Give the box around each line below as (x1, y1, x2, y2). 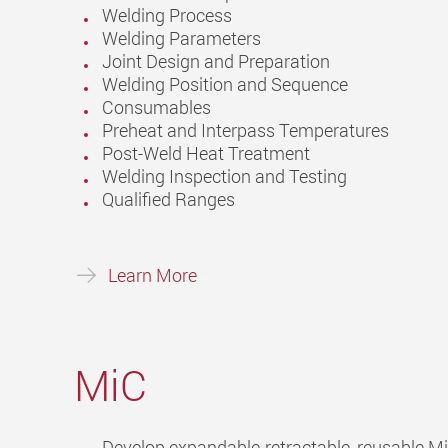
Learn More (108, 262, 197, 287)
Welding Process (102, 3, 232, 28)
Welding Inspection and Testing (102, 164, 347, 189)
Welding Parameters (102, 26, 261, 51)
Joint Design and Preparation (102, 49, 330, 74)
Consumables (102, 95, 211, 120)
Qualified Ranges (102, 187, 235, 212)
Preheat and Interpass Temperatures (102, 118, 389, 143)
